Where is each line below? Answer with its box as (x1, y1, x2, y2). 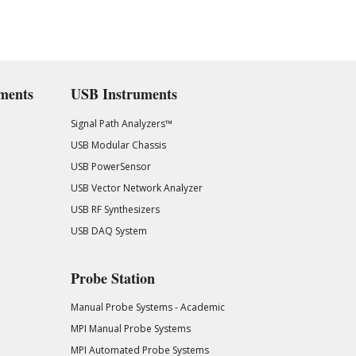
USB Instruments (70, 83, 177, 104)
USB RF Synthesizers (70, 202, 160, 216)
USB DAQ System (70, 223, 147, 238)
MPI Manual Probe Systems (70, 322, 191, 335)
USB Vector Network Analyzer (70, 180, 203, 195)
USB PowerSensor (70, 159, 151, 173)
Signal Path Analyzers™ (70, 116, 172, 130)
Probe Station (70, 267, 155, 288)
